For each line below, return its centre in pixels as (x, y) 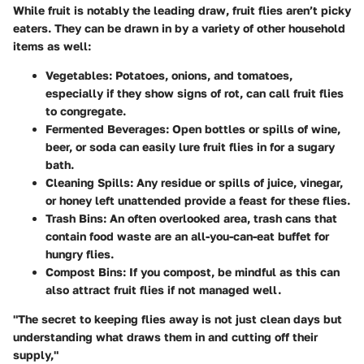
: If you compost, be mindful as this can (231, 271)
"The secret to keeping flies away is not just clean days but (178, 318)
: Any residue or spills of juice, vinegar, (236, 182)
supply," (36, 354)
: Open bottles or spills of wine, (253, 128)
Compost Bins (84, 271)
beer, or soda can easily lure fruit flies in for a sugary (190, 146)
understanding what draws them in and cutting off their (165, 336)
